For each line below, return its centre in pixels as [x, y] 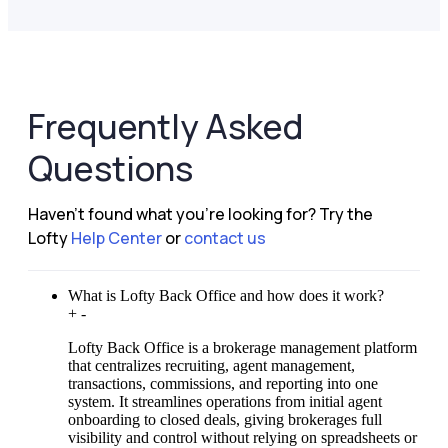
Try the [346, 213]
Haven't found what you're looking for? [172, 213]
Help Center [116, 237]
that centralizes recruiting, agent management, [211, 365]
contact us [225, 237]
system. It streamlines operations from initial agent [225, 401]
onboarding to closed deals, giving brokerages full [225, 419]
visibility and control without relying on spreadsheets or [242, 437]
